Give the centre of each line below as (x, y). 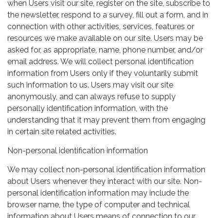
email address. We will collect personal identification (100, 61)
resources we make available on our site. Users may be (105, 38)
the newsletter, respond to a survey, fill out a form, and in (108, 15)
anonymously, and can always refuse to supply (91, 96)
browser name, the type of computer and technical (99, 204)
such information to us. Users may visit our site (90, 85)
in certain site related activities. (62, 131)
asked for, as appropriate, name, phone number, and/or (105, 50)
